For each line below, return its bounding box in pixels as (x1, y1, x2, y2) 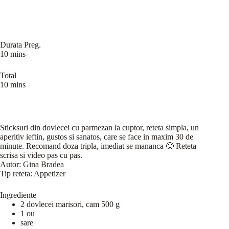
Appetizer (34, 169, 65, 178)
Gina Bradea (23, 159, 64, 169)
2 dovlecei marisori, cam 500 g (20, 199, 120, 209)
